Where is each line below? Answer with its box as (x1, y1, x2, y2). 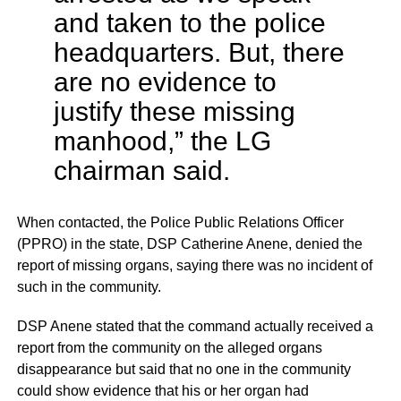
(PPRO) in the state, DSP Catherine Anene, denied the (16, 236, 363, 252)
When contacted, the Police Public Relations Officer (16, 215, 344, 231)
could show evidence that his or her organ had (16, 383, 309, 399)
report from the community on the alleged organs (16, 340, 322, 356)
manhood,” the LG (53, 125, 271, 157)
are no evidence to (53, 66, 277, 98)
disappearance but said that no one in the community (16, 362, 351, 378)
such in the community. (16, 279, 161, 295)
